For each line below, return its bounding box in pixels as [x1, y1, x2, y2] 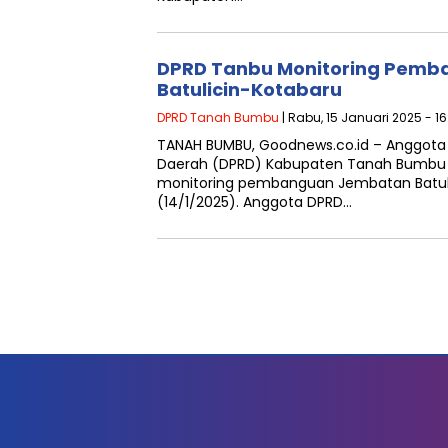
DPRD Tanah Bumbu [157, 109, 279, 126]
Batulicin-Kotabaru [157, 77, 342, 102]
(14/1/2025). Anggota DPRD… [157, 192, 352, 212]
